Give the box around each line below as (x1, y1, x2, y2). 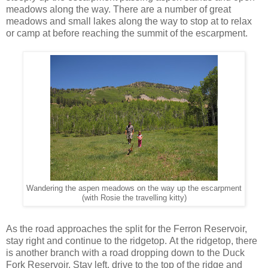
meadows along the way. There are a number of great (6, 4, 231, 14)
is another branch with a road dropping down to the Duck (6, 247, 245, 258)
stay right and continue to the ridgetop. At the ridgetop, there (6, 235, 257, 246)
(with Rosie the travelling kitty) (81, 193, 187, 202)
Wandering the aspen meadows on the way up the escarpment (26, 184, 242, 193)
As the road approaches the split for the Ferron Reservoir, (6, 223, 247, 234)
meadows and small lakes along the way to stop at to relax (6, 16, 252, 26)
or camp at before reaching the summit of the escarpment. (6, 28, 248, 38)
